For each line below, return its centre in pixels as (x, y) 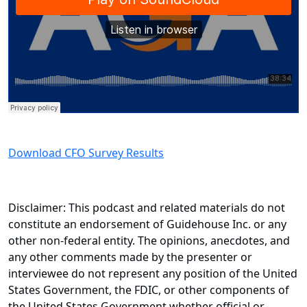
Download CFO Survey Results (86, 153)
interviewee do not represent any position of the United (153, 274)
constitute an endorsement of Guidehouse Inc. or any (147, 224)
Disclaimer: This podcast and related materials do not (147, 208)
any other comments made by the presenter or (130, 257)
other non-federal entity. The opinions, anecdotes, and (149, 241)
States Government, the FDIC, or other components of (149, 290)
